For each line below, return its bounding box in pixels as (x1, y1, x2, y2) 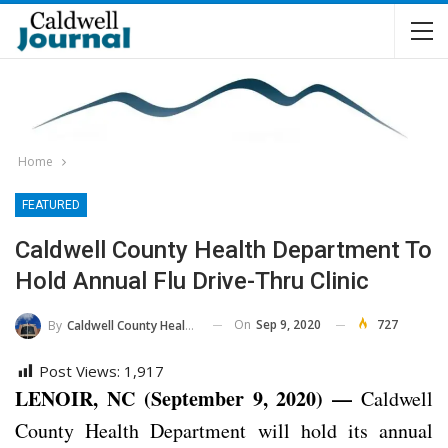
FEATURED (22, 198, 80, 212)
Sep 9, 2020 (256, 316, 321, 333)
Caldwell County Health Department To (15, 236, 432, 264)
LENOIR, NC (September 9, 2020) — (15, 383, 353, 413)
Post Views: (39, 360, 120, 381)
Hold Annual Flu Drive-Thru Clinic (15, 267, 369, 295)
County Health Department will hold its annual (15, 416, 433, 444)
